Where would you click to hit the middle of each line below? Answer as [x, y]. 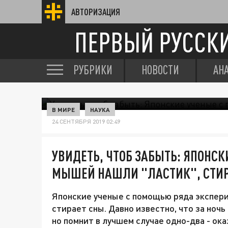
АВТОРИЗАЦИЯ [96, 12]
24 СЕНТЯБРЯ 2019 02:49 [86, 121]
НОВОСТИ [160, 70]
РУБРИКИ [93, 70]
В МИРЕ [63, 109]
